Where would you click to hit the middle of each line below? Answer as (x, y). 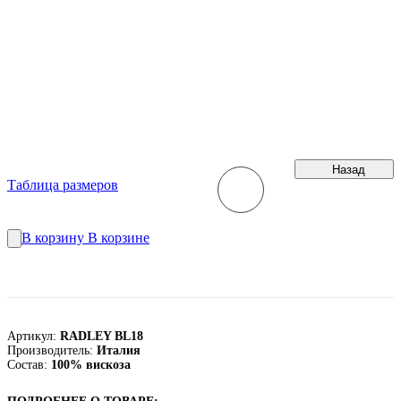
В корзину (55, 238)
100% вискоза (91, 364)
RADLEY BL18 (102, 336)
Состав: (29, 364)
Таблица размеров (63, 184)
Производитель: (52, 350)
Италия (119, 350)
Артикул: (34, 336)
